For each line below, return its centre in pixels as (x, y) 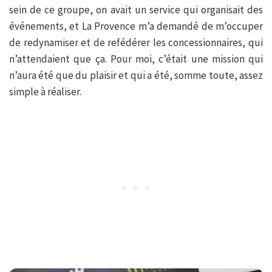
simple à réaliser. (45, 91)
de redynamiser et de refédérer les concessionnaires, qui (136, 42)
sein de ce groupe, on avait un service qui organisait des (136, 9)
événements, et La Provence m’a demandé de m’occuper (136, 26)
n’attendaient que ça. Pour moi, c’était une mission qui (136, 59)
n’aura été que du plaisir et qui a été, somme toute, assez (136, 75)
